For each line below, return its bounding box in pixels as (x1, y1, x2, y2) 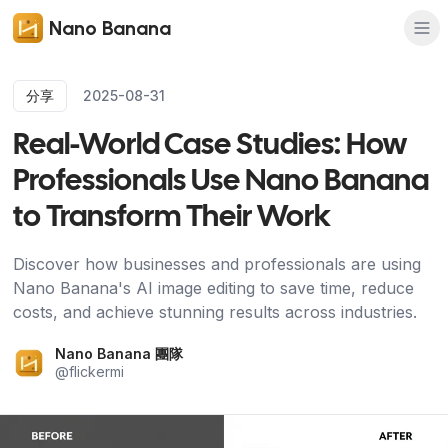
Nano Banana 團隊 (54, 345, 183, 362)
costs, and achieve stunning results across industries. (12, 302, 417, 322)
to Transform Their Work (12, 204, 331, 232)
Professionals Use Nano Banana (12, 168, 429, 196)
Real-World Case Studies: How (12, 132, 407, 160)
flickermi (68, 363, 124, 380)
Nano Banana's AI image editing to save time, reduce (12, 278, 414, 298)
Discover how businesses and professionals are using (12, 254, 421, 274)
